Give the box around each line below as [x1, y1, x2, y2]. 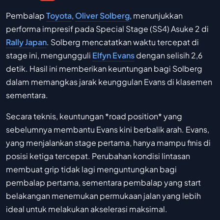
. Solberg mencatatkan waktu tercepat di [47, 37, 199, 48]
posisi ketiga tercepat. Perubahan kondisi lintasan [6, 151, 190, 162]
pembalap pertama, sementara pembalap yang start [6, 177, 201, 188]
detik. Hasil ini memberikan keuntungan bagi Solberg [6, 63, 202, 74]
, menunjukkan [130, 10, 183, 21]
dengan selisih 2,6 [135, 50, 203, 61]
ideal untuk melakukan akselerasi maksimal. [6, 204, 167, 215]
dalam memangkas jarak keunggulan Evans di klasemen [6, 77, 212, 87]
